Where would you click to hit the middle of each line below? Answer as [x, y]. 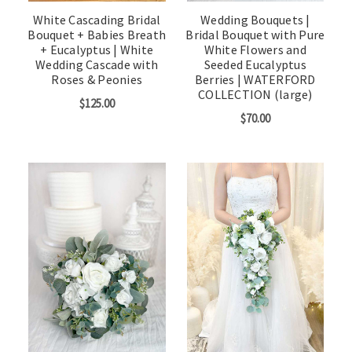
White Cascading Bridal [97, 19]
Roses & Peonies [97, 79]
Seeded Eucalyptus [255, 64]
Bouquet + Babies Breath [97, 34]
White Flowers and [255, 49]
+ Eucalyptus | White [97, 49]
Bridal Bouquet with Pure [255, 34]
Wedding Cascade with [97, 64]
